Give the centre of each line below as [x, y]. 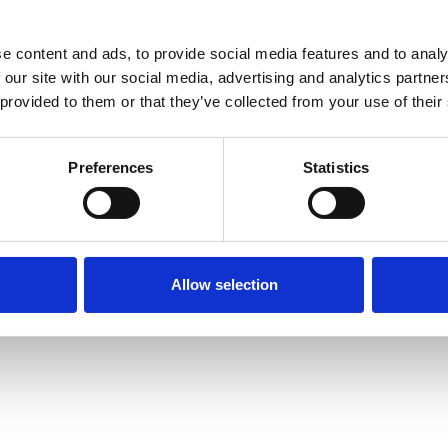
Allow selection [224, 285]
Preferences [111, 168]
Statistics [336, 168]
